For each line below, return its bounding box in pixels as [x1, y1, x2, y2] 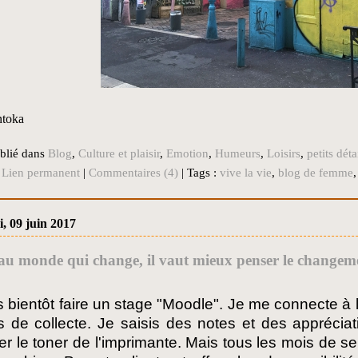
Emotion [166, 147, 209, 161]
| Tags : [178, 166, 220, 180]
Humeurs [215, 147, 261, 161]
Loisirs [267, 147, 300, 161]
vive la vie [220, 166, 272, 180]
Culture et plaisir [78, 147, 160, 161]
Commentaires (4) [89, 166, 178, 180]
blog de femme [278, 166, 353, 180]
